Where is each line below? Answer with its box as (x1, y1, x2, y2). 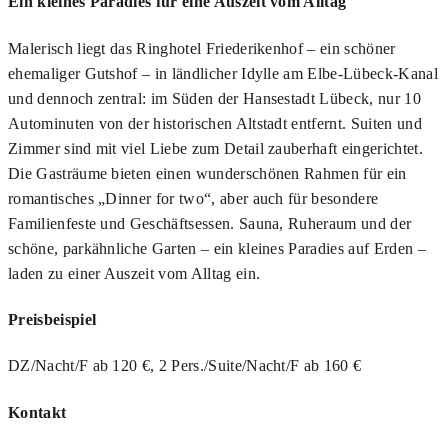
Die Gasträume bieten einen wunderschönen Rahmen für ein (8, 164, 407, 182)
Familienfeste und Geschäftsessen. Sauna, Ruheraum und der (8, 214, 412, 232)
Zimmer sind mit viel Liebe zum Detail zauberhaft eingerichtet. (8, 139, 423, 157)
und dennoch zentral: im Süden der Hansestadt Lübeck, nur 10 (8, 89, 421, 107)
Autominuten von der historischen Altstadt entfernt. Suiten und (8, 114, 422, 132)
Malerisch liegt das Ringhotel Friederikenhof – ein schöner (8, 39, 396, 57)
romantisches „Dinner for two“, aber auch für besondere (8, 189, 379, 207)
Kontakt (8, 403, 67, 421)
